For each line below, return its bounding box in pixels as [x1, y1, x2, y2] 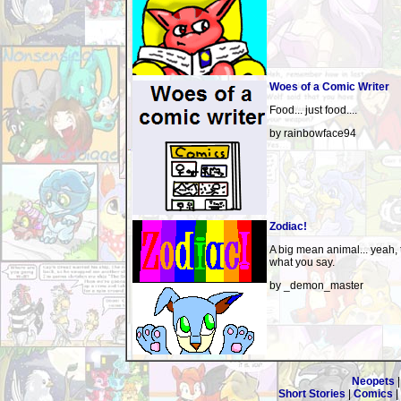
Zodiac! [269, 220, 307, 233]
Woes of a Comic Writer [269, 81, 389, 93]
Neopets [352, 375, 395, 388]
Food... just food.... [269, 104, 357, 116]
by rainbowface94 [269, 127, 356, 140]
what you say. [269, 256, 335, 269]
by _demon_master [269, 279, 363, 292]
